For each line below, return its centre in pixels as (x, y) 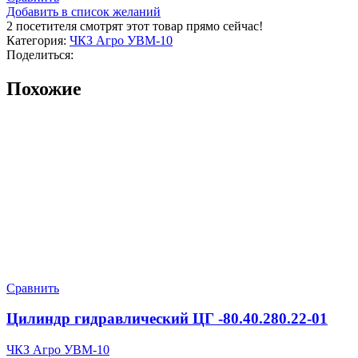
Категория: (36, 40)
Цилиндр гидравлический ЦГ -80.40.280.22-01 (167, 319)
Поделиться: (40, 54)
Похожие (44, 88)
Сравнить (33, 288)
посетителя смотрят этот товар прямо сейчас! (139, 26)
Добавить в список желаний (84, 11)
